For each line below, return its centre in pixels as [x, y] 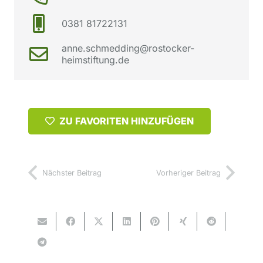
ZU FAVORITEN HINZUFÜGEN [126, 121]
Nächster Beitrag [72, 173]
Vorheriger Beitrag [188, 173]
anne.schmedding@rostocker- [128, 48]
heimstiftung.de [95, 60]
